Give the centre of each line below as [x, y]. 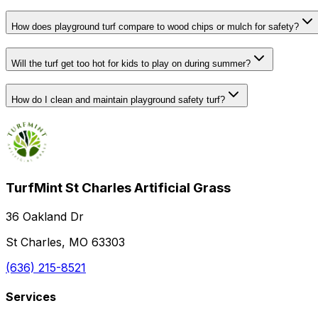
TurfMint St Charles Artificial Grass [118, 187]
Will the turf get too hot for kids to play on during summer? [131, 63]
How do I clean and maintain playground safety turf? [118, 100]
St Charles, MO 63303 [65, 242]
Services [31, 296]
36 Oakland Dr [45, 216]
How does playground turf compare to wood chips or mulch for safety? [155, 27]
